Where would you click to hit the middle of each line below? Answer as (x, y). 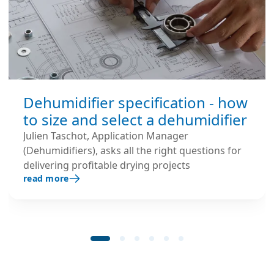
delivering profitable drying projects (107, 165)
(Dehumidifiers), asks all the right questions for (132, 151)
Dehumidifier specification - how (135, 103)
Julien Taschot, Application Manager (106, 136)
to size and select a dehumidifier (135, 120)
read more (46, 179)
